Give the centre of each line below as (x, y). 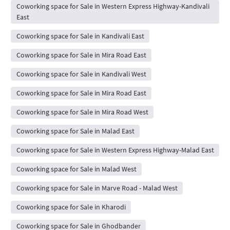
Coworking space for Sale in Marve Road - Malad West (97, 188)
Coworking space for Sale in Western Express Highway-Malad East (115, 150)
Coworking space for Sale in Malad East (75, 131)
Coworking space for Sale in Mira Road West (82, 112)
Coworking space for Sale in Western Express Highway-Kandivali (113, 6)
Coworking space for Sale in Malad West (76, 169)
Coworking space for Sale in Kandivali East (80, 36)
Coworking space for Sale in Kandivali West (81, 74)
